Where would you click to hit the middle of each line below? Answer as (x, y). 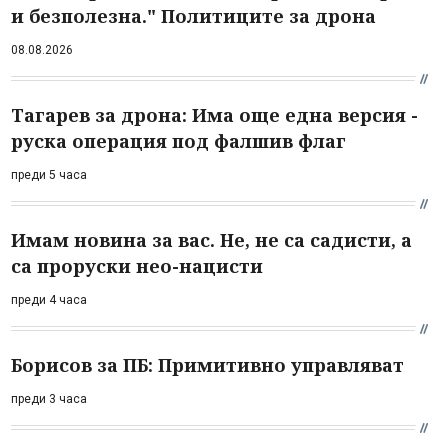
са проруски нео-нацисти (137, 266)
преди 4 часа (49, 300)
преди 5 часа (49, 175)
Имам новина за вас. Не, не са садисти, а (211, 240)
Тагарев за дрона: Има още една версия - (214, 115)
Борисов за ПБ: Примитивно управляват (207, 365)
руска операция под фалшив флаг (178, 141)
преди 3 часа (49, 399)
